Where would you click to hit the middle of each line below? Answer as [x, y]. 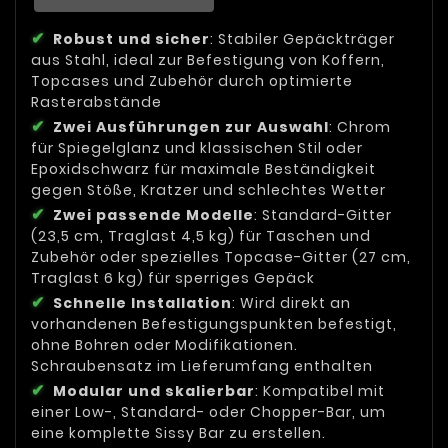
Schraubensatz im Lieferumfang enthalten [202, 366]
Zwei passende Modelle [153, 215]
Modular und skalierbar [154, 391]
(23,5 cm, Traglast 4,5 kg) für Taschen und [201, 236]
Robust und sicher [131, 39]
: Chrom [360, 127]
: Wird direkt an [291, 303]
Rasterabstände [96, 102]
